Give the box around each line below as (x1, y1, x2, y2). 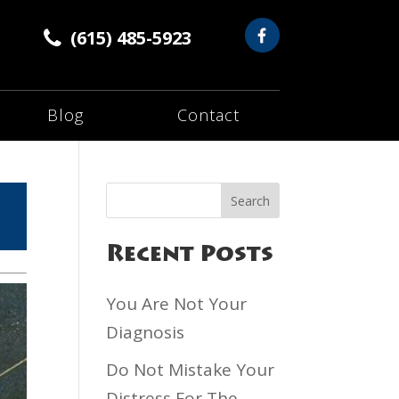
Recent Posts (106, 245, 274, 267)
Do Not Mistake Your (106, 357, 275, 381)
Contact (177, 104, 240, 126)
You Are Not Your (106, 292, 248, 315)
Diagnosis (106, 321, 185, 344)
